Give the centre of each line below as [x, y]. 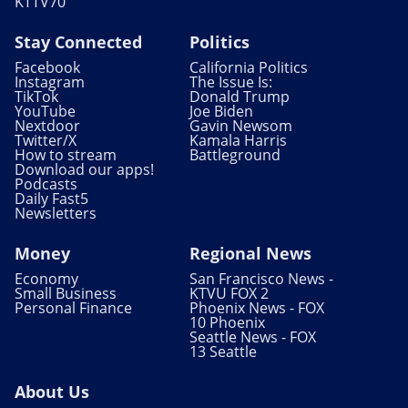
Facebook [47, 68]
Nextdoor [47, 126]
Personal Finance [73, 308]
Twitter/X [46, 141]
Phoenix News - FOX [257, 308]
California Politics [249, 68]
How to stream [66, 155]
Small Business [66, 294]
